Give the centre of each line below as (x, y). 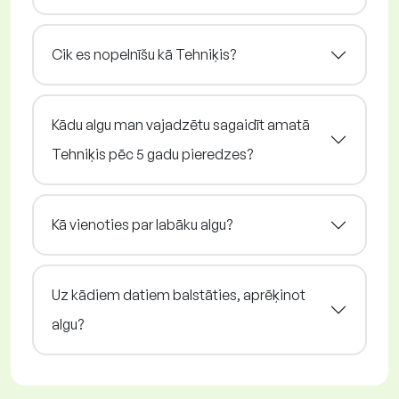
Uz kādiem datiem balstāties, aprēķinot (179, 295)
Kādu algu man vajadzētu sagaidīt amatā (181, 125)
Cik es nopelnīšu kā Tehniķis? (144, 55)
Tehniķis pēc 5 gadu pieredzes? (152, 155)
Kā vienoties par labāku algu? (142, 225)
